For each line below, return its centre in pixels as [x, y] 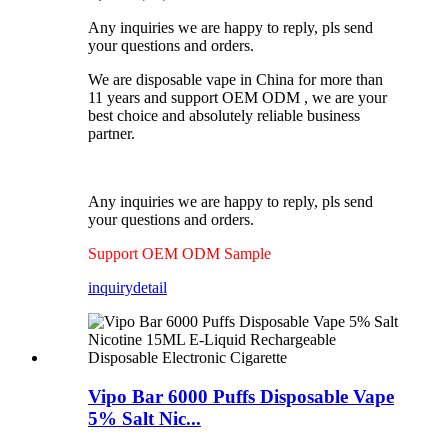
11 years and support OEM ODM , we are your [237, 97]
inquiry [110, 287]
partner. [111, 133]
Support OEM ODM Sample [181, 253]
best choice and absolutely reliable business [224, 115]
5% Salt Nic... [144, 418]
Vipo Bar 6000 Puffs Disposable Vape [241, 396]
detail [150, 287]
